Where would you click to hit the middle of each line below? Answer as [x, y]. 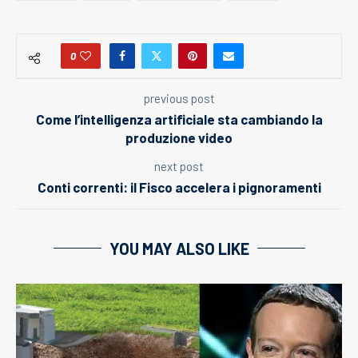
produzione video [179, 137]
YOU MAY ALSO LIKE [179, 248]
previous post [179, 98]
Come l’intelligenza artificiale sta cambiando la [179, 119]
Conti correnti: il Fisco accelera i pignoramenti [179, 187]
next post [179, 166]
